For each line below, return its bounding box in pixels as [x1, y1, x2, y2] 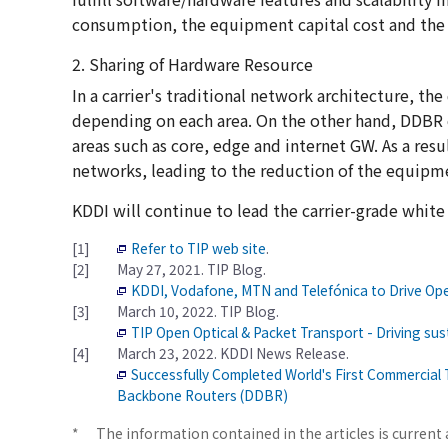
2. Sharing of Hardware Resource [72, 52, 313, 77]
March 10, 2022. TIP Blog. [117, 301, 279, 322]
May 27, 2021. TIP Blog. [117, 259, 266, 280]
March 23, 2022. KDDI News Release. [117, 343, 349, 364]
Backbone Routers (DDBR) [117, 385, 288, 406]
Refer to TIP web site [131, 238, 266, 259]
